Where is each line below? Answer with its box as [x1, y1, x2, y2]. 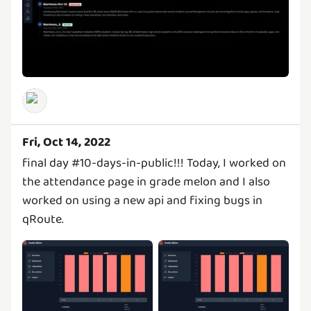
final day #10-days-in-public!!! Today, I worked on [22, 153, 286, 174]
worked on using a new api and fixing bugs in [22, 191, 262, 211]
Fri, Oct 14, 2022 [22, 133, 110, 153]
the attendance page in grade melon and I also [22, 172, 270, 192]
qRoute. [22, 210, 64, 230]
